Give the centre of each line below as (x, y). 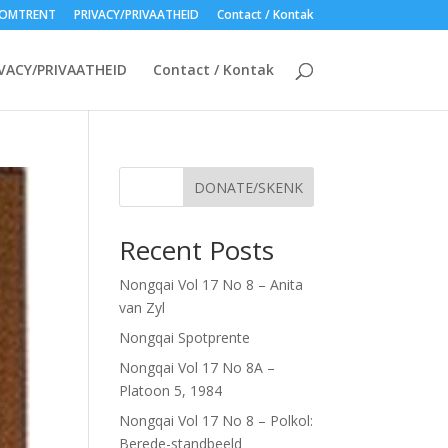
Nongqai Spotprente (185, 337)
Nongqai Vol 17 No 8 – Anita (211, 284)
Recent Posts (197, 250)
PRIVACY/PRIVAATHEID (136, 14)
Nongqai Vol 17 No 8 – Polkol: (216, 420)
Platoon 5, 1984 (171, 390)
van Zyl (142, 307)
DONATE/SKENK (248, 187)
